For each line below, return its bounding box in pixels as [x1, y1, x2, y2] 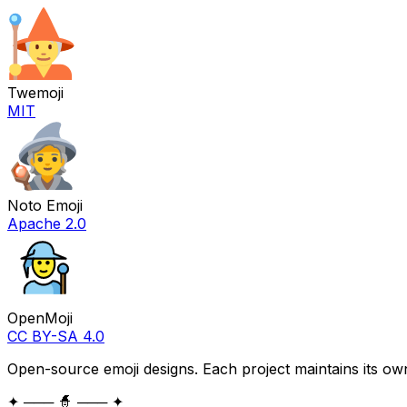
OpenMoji [7, 308, 73, 327]
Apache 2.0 [7, 213, 86, 233]
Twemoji [7, 83, 64, 102]
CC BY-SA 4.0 [7, 326, 104, 345]
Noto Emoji [7, 195, 83, 214]
